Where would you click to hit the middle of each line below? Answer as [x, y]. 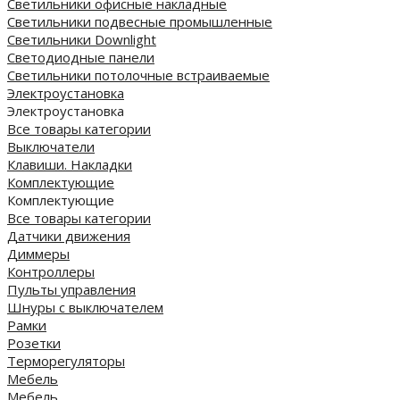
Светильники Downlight [82, 39]
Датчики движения [69, 235]
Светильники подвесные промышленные [140, 21]
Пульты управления [71, 289]
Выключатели [51, 146]
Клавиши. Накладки [70, 164]
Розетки [34, 342]
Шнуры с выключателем [85, 307]
